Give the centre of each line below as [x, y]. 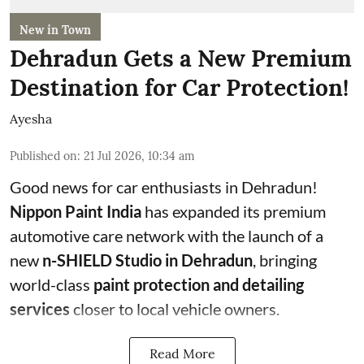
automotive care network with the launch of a [167, 235]
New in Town [55, 30]
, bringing [285, 260]
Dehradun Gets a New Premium [181, 58]
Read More [182, 353]
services [40, 308]
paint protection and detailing [199, 284]
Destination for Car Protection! [179, 87]
